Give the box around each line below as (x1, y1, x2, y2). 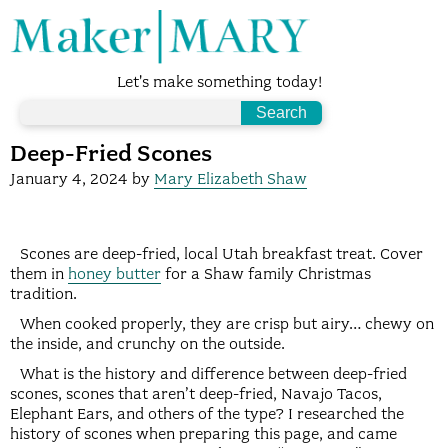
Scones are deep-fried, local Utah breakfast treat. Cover (20, 245, 423, 264)
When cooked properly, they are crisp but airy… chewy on (20, 315, 434, 334)
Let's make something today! (117, 73, 322, 92)
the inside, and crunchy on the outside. (10, 335, 285, 354)
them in (10, 265, 68, 284)
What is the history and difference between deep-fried (20, 365, 407, 384)
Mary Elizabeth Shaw (154, 170, 307, 189)
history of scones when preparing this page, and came (10, 425, 397, 444)
